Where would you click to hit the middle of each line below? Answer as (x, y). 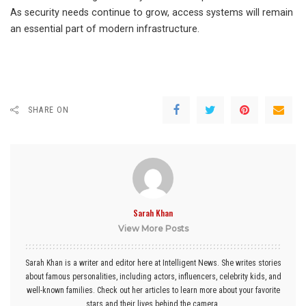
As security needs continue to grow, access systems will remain (152, 13)
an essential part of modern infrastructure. (105, 29)
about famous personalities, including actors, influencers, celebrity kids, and (153, 277)
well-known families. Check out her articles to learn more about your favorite (153, 291)
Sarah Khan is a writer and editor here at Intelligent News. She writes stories (153, 263)
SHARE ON (49, 110)
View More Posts (153, 229)
